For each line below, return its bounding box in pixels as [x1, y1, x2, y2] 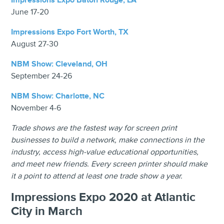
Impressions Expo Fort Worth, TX [11, 27, 129, 37]
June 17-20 [11, 7, 49, 17]
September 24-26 [11, 71, 72, 81]
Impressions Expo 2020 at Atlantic [11, 189, 196, 204]
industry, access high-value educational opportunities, [11, 147, 199, 157]
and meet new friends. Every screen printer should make [11, 159, 208, 169]
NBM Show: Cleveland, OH [11, 59, 108, 69]
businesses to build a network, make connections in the [11, 135, 205, 145]
